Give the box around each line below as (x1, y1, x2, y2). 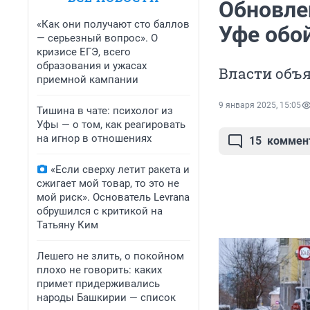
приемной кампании (37, 73, 138, 86)
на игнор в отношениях (37, 132, 152, 145)
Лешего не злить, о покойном (37, 250, 184, 262)
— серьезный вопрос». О (37, 32, 158, 44)
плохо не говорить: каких (37, 264, 162, 276)
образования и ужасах (37, 60, 147, 72)
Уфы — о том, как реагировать (37, 118, 185, 131)
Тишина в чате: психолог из (37, 104, 173, 117)
